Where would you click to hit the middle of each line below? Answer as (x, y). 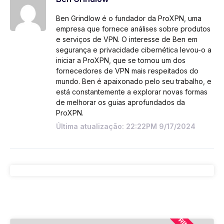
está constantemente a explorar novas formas (131, 91)
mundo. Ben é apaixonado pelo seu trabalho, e (133, 81)
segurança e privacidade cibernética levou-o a (133, 49)
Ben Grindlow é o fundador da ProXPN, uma (128, 18)
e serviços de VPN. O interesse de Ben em (126, 39)
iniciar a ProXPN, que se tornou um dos (120, 60)
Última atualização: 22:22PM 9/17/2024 (125, 126)
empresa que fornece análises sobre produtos (133, 28)
